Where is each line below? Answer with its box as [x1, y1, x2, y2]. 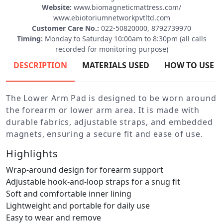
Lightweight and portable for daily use [6, 200, 150, 211]
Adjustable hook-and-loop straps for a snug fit [6, 176, 180, 187]
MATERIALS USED [82, 59, 149, 71]
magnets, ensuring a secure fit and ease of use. [6, 128, 203, 139]
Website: [42, 2, 72, 12]
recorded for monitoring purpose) [55, 44, 168, 54]
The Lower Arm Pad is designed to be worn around [6, 92, 217, 104]
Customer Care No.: [32, 23, 99, 33]
